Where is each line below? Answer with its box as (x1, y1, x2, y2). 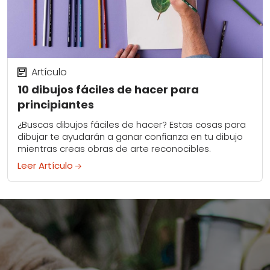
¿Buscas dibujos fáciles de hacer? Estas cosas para (17, 118, 246, 131)
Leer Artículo (17, 159, 75, 172)
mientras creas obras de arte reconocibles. (17, 142, 211, 155)
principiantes (17, 97, 94, 113)
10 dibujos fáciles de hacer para (17, 82, 199, 98)
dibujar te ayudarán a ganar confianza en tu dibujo (17, 130, 243, 143)
